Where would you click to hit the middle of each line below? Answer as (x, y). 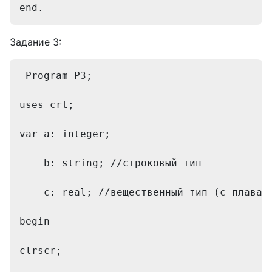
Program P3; (59, 76)
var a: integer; (68, 134)
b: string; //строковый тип (110, 163)
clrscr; (44, 250)
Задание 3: (36, 42)
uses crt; (50, 105)
